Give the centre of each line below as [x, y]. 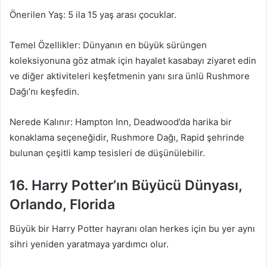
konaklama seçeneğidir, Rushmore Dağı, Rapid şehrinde [127, 137]
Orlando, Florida [62, 204]
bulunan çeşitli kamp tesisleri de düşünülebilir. [107, 153]
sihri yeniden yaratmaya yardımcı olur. [89, 244]
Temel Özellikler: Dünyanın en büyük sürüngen [108, 45]
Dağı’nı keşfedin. [44, 91]
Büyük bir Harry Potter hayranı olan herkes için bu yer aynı [132, 228]
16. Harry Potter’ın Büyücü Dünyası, [126, 185]
